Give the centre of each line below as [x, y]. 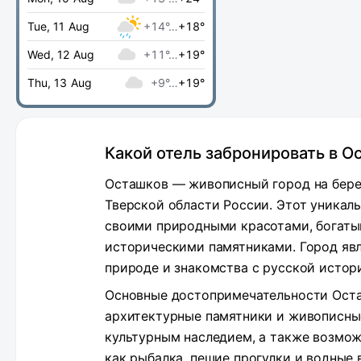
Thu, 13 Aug [60, 83]
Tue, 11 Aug [58, 26]
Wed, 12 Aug [61, 54]
